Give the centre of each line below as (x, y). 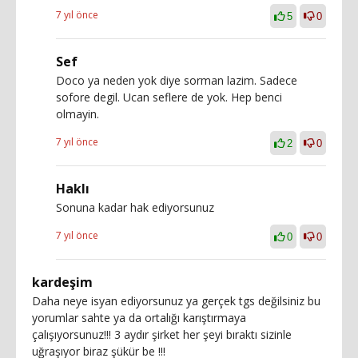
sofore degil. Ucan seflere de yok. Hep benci (169, 97)
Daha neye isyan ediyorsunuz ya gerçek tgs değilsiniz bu (176, 300)
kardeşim (62, 282)
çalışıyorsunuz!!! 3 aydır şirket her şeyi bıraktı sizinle (162, 334)
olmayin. (78, 113)
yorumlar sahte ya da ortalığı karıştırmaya (139, 317)
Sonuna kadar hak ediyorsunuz (135, 207)
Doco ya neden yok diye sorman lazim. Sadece (177, 80)
